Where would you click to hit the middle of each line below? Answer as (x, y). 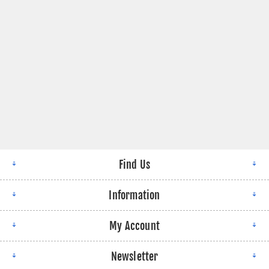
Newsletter (134, 256)
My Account (134, 225)
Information (134, 195)
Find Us (134, 164)
